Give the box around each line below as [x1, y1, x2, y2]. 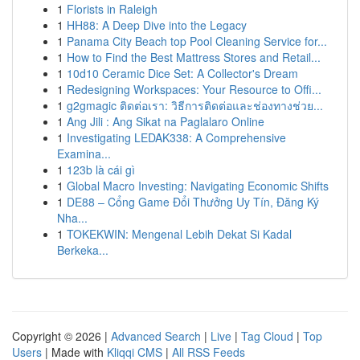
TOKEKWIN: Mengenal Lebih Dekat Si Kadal [67, 226, 292, 242]
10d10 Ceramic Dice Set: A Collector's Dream [67, 65, 298, 81]
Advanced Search [111, 328, 201, 344]
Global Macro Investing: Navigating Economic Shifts [67, 178, 329, 194]
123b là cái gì [67, 162, 135, 178]
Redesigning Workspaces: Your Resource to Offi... [67, 81, 321, 97]
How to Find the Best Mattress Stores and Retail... [67, 49, 321, 65]
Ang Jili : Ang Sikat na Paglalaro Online [67, 113, 264, 129]
